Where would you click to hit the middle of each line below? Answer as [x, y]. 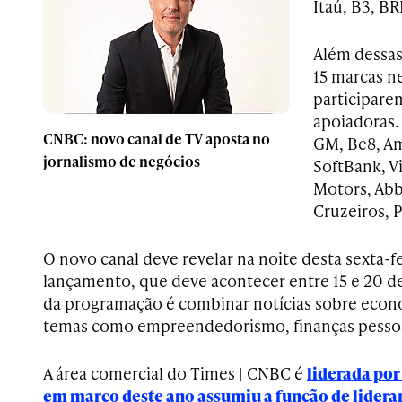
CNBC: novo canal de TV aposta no [157, 138]
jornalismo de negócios [122, 161]
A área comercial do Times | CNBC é [175, 373]
